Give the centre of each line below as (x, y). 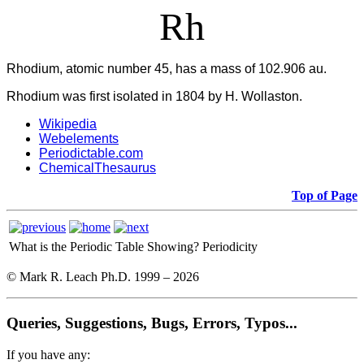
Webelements (79, 139)
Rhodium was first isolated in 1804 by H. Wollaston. (154, 97)
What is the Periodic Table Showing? (104, 247)
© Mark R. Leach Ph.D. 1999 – (90, 277)
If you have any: (48, 354)
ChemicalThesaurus (97, 168)
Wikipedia (68, 124)
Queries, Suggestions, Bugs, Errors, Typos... (152, 323)
